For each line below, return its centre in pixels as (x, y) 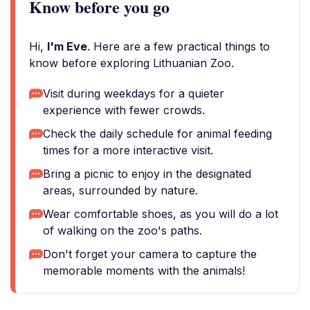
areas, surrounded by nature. (120, 190)
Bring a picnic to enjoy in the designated (147, 174)
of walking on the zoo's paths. (122, 230)
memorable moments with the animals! (144, 271)
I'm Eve (67, 46)
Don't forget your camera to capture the (150, 254)
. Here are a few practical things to (179, 46)
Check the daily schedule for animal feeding (157, 134)
